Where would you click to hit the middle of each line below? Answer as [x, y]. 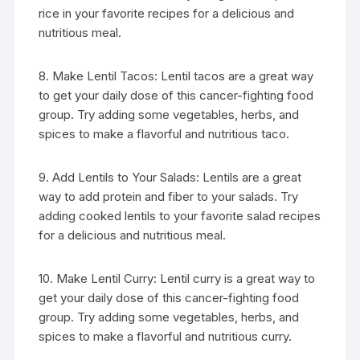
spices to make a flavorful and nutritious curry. [166, 336]
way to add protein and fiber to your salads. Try [169, 196]
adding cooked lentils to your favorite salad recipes [180, 216]
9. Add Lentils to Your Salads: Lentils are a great [170, 177]
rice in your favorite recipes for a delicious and [167, 13]
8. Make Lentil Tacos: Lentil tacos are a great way [176, 76]
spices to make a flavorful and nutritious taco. [164, 134]
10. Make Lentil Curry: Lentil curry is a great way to [177, 278]
